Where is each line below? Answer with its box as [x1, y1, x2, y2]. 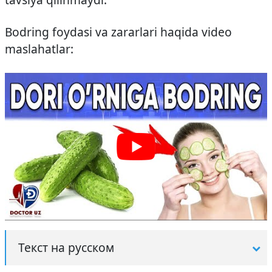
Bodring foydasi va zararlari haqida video [5, 23, 232, 40]
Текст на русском [18, 239, 114, 256]
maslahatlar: [5, 40, 73, 57]
